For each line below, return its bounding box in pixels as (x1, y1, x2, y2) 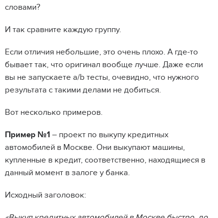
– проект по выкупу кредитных (50, 130, 168, 140)
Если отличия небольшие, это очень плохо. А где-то (5, 47, 198, 57)
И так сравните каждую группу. (5, 25, 123, 35)
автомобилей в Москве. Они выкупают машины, (5, 143, 185, 153)
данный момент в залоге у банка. (5, 168, 130, 178)
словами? (5, 2, 42, 13)
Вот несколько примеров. (5, 108, 103, 118)
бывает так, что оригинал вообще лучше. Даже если (5, 60, 203, 70)
